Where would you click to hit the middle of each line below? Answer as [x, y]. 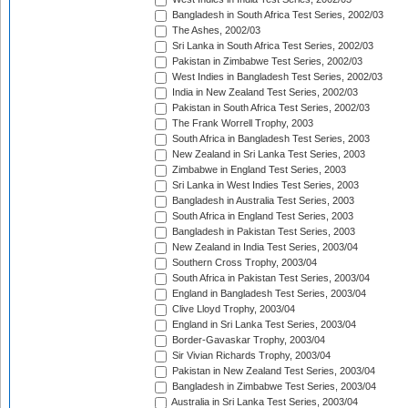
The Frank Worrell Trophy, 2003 [241, 123]
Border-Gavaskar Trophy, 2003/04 [247, 340]
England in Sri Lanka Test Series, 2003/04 [263, 325]
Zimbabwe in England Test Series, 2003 [258, 170]
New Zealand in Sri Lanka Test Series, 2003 [267, 154]
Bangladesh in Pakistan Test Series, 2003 [262, 232]
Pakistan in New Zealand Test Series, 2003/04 [272, 371]
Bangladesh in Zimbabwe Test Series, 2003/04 [273, 387]
